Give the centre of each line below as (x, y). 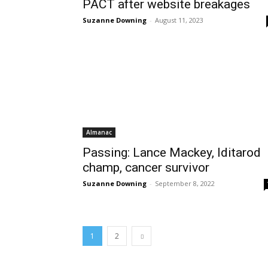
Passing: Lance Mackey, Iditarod (172, 153)
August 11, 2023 (179, 20)
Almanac (99, 132)
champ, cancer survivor (146, 167)
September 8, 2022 (185, 183)
